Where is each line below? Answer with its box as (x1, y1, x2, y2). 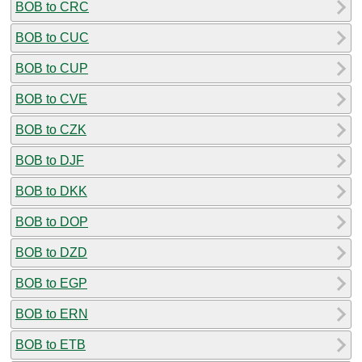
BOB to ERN (15, 306, 88, 321)
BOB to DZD (15, 245, 87, 259)
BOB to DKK (15, 183, 87, 198)
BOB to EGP (15, 276, 87, 290)
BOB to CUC (15, 30, 89, 44)
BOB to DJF (15, 153, 84, 167)
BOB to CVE (15, 91, 87, 106)
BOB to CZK (15, 122, 86, 137)
